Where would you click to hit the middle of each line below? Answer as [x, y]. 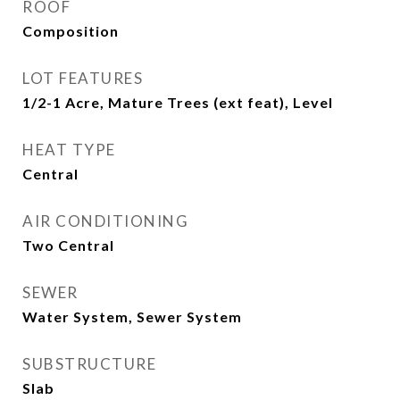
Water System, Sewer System [132, 317]
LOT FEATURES [83, 78]
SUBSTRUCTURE [89, 364]
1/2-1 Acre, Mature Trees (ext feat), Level [178, 102]
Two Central [68, 245]
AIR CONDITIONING [105, 221]
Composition [71, 31]
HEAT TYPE [69, 150]
